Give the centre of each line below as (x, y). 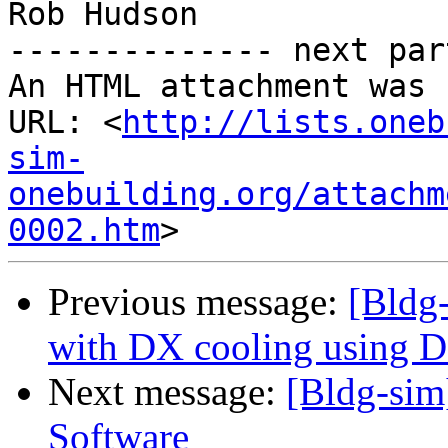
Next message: (167, 392)
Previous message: (198, 302)
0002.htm (84, 230)
